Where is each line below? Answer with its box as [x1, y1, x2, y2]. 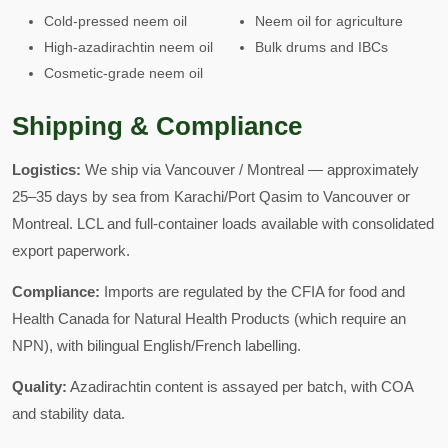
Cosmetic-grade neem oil [44, 65, 203, 81]
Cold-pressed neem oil [44, 13, 187, 29]
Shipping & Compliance [12, 111, 302, 141]
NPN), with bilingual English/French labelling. [12, 337, 301, 354]
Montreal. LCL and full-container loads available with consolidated [12, 215, 434, 232]
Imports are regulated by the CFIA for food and [100, 283, 405, 300]
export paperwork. [12, 242, 130, 259]
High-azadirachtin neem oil [44, 39, 213, 55]
